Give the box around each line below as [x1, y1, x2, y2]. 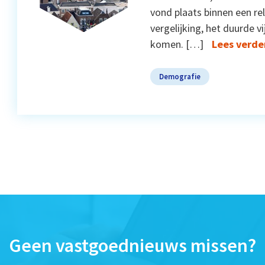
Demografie [159, 71, 201, 81]
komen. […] [150, 37, 203, 51]
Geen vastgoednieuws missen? [9, 233, 256, 257]
